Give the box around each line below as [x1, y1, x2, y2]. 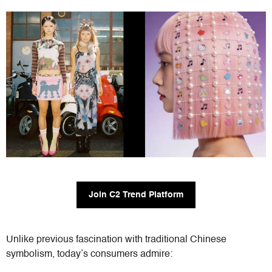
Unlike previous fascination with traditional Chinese [6, 235, 226, 245]
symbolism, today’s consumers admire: [6, 250, 172, 260]
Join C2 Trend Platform [89, 191, 183, 200]
